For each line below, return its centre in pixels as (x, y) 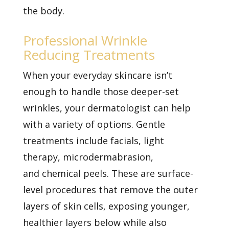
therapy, (41, 157)
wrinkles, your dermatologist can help (107, 108)
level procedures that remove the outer (110, 189)
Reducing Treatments (89, 54)
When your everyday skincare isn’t (97, 75)
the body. (43, 10)
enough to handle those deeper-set (101, 91)
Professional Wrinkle (85, 40)
